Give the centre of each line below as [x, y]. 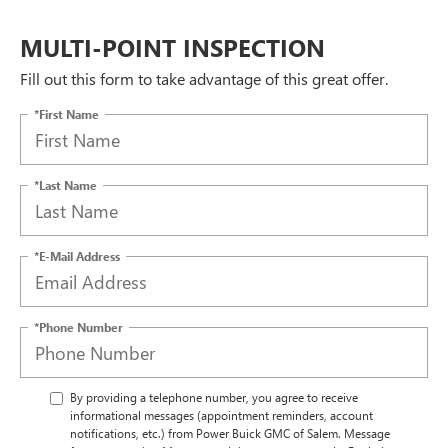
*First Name [66, 113]
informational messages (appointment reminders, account [221, 415]
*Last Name [65, 184]
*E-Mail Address [77, 255]
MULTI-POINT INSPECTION [172, 47]
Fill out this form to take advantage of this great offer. [204, 79]
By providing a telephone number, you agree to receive [214, 397]
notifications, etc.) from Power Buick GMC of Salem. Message [230, 433]
